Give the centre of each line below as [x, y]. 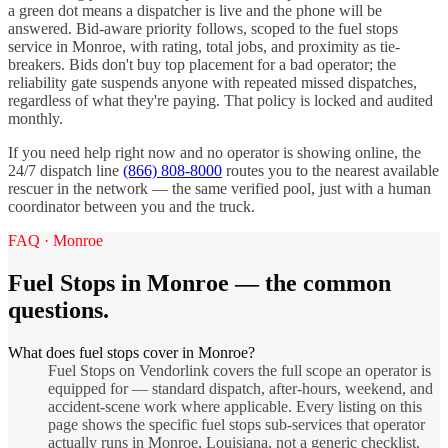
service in [40, 47]
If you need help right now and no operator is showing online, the [214, 153]
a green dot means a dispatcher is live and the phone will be [195, 11]
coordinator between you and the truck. [131, 207]
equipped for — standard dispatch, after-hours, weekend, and [240, 389]
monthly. [35, 119]
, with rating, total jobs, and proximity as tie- [261, 47]
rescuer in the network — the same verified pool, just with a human [219, 189]
